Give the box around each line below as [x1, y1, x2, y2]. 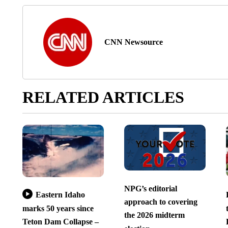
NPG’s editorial [124, 184, 177, 193]
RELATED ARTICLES [22, 88, 184, 107]
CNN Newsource [104, 38, 163, 47]
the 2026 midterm [124, 211, 185, 220]
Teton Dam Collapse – [22, 217, 99, 226]
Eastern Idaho [35, 190, 85, 199]
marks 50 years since [22, 204, 94, 213]
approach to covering [124, 197, 197, 206]
